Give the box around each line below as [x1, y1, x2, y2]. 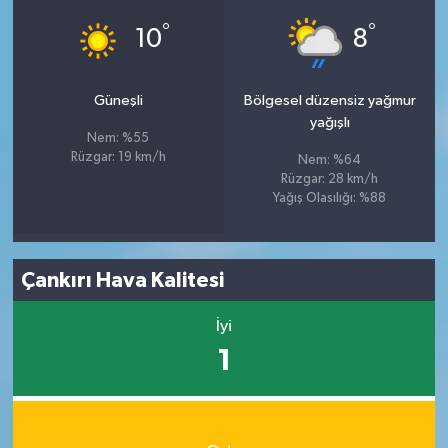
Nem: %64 [298, 154, 362, 168]
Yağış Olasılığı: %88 [273, 192, 387, 206]
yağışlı [309, 115, 350, 131]
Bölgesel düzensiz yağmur [243, 93, 416, 109]
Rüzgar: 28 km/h [281, 173, 379, 187]
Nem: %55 [87, 132, 150, 146]
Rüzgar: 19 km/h [70, 151, 166, 165]
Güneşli [93, 93, 143, 109]
